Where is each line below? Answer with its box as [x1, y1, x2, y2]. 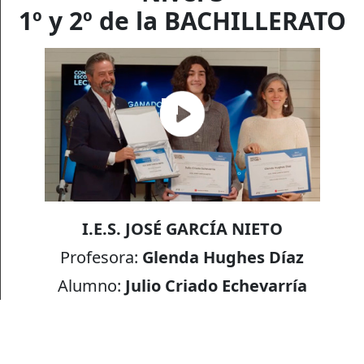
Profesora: [60, 245, 143, 268]
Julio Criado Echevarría [124, 274, 307, 297]
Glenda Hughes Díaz [142, 245, 305, 268]
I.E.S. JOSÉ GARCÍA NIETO [81, 217, 283, 240]
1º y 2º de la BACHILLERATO [19, 3, 346, 37]
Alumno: [57, 274, 125, 297]
